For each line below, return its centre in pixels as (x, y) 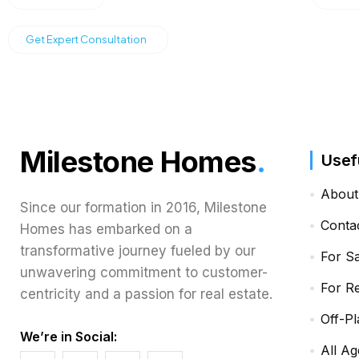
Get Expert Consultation (86, 39)
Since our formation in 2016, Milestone (143, 208)
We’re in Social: (69, 337)
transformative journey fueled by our (138, 251)
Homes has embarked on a (106, 229)
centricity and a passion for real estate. (146, 294)
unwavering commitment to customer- (144, 272)
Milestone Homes (138, 162)
